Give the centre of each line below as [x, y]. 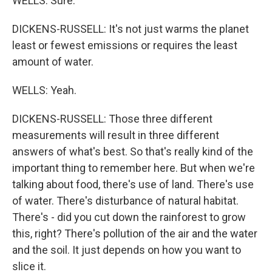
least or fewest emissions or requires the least [125, 45]
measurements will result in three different [116, 135]
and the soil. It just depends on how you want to [127, 250]
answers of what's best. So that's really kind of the [133, 151]
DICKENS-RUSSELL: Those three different [112, 119]
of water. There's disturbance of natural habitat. [125, 201]
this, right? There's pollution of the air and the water [135, 233]
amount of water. [53, 62]
